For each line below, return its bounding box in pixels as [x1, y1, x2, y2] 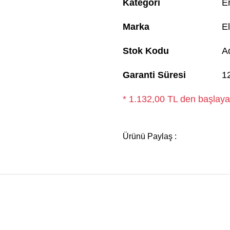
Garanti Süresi [123, 70, 186, 80]
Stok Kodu [123, 46, 169, 56]
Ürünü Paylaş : [123, 131, 177, 141]
